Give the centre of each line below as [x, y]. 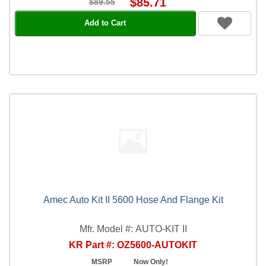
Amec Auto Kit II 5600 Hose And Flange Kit [133, 199]
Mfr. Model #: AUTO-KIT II [133, 229]
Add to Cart [105, 23]
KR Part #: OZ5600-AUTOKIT [133, 245]
